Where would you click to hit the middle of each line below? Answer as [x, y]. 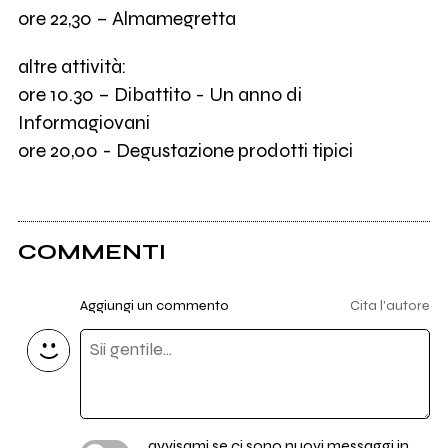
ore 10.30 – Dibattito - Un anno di [159, 94]
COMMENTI [91, 252]
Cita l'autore [390, 305]
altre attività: [71, 66]
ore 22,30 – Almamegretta [126, 19]
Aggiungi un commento [154, 305]
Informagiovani [83, 122]
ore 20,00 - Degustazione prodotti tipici [185, 150]
